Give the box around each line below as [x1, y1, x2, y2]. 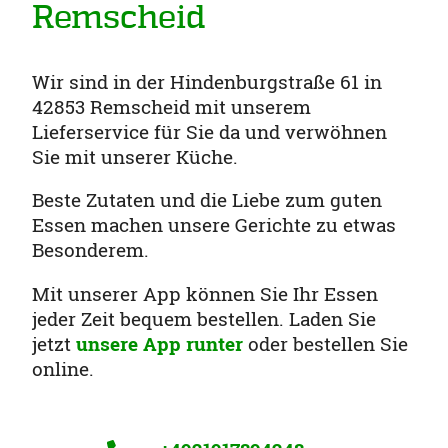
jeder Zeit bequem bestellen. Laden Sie [32, 306, 376, 332]
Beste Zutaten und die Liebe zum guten [32, 187, 382, 213]
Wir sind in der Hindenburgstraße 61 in [32, 68, 382, 94]
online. [32, 356, 94, 382]
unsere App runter [76, 331, 248, 357]
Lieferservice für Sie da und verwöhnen [32, 118, 387, 144]
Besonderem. [32, 237, 149, 263]
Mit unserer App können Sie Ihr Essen [32, 281, 378, 307]
